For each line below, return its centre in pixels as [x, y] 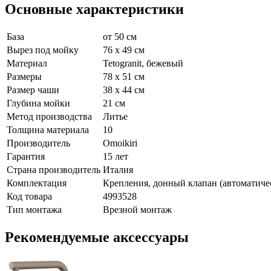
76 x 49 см [124, 50]
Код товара [29, 196]
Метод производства [49, 116]
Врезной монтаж [137, 209]
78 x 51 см [124, 76]
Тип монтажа [34, 209]
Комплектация [37, 183]
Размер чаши [33, 90]
